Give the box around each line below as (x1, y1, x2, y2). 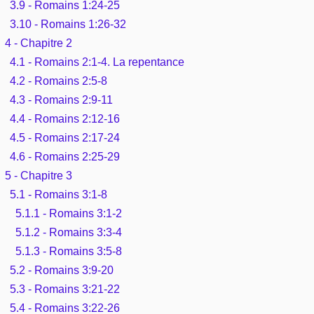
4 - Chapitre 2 (5, 36, 72, 49)
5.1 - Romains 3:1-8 (10, 188, 108, 200)
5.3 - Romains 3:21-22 (10, 282, 121, 295)
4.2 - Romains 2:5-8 (10, 74, 108, 87)
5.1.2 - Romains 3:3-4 (15, 226, 122, 238)
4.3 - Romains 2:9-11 (10, 93, 114, 106)
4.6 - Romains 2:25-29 (10, 150, 121, 163)
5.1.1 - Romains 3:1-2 (15, 207, 122, 219)
